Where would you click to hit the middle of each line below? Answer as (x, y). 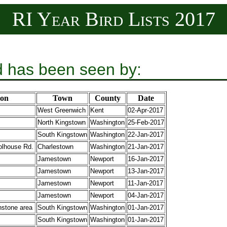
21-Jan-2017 (146, 147)
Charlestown (55, 147)
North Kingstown (62, 123)
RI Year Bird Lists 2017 (113, 19)
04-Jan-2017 (146, 196)
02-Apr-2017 (145, 110)
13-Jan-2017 (146, 171)
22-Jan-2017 (146, 135)
